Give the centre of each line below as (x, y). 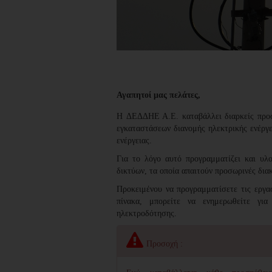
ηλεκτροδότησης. (147, 213)
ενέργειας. (134, 140)
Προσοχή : (165, 243)
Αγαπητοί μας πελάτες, (158, 95)
